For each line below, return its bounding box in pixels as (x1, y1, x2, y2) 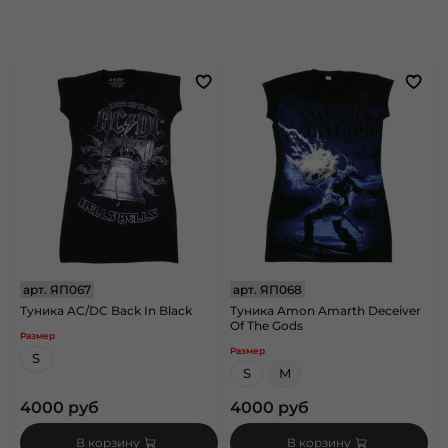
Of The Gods (230, 317, 304, 333)
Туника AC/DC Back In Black (19, 302, 192, 318)
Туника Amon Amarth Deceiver (230, 302, 422, 318)
